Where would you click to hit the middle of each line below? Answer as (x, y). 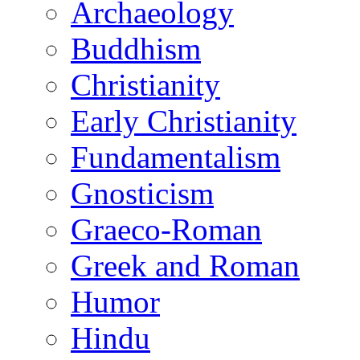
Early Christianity (184, 121)
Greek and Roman (185, 266)
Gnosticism (142, 193)
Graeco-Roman (166, 229)
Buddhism (136, 49)
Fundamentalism (176, 157)
